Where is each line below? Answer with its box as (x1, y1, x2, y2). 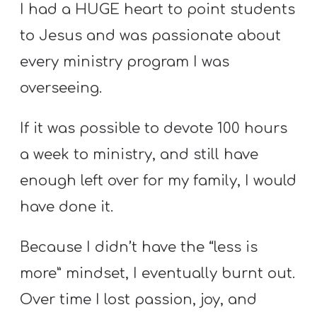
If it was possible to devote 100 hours (20, 120, 288, 137)
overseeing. (20, 79, 103, 96)
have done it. (20, 198, 114, 215)
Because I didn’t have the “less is (20, 239, 258, 256)
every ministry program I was (20, 53, 230, 70)
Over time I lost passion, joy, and (20, 292, 258, 309)
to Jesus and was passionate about (20, 27, 282, 44)
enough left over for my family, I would (20, 172, 297, 189)
